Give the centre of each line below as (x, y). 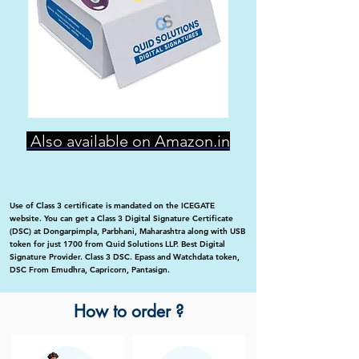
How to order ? (128, 312)
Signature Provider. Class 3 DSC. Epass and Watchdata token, (125, 257)
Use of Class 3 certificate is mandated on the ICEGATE (112, 206)
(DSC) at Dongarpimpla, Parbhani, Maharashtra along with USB (127, 232)
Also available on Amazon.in (128, 141)
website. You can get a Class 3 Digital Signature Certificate (121, 219)
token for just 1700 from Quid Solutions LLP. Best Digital (117, 244)
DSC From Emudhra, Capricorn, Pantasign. (90, 270)
